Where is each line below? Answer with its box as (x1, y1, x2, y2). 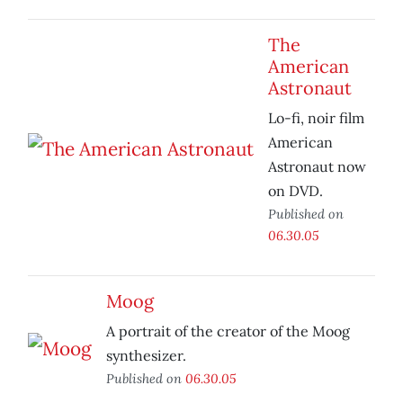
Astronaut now (268, 157, 366, 176)
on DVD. (268, 182, 323, 201)
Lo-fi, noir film (268, 109, 364, 128)
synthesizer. (106, 346, 186, 365)
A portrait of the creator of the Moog (106, 322, 350, 341)
